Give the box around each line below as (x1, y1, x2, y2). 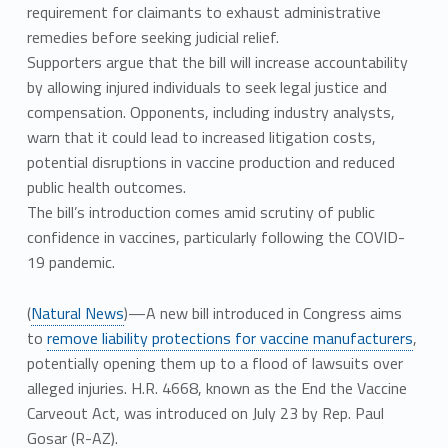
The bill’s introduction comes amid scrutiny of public (26, 199, 375, 224)
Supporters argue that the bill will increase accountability (26, 49, 408, 74)
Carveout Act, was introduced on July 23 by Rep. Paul (26, 400, 384, 425)
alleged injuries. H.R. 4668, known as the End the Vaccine (26, 375, 407, 400)
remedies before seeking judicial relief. (26, 24, 279, 49)
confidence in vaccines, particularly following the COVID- (26, 224, 405, 249)
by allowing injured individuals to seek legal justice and (26, 74, 387, 99)
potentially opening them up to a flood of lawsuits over (26, 350, 403, 375)
